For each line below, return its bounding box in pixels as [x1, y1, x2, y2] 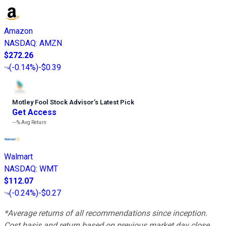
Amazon [4, 26, 33, 36]
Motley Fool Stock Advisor [12, 98, 94, 106]
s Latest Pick [95, 98, 134, 106]
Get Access [12, 107, 56, 117]
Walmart [4, 151, 33, 161]
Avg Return [20, 119, 46, 125]
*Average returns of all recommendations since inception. [4, 208, 207, 218]
